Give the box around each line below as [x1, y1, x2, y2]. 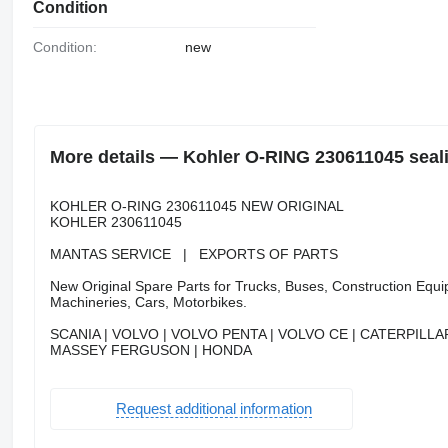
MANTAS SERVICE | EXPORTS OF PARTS [49, 245, 338, 262]
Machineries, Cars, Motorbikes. [49, 293, 247, 310]
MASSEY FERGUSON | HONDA [49, 341, 252, 358]
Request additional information [115, 400, 312, 418]
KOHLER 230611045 [49, 213, 182, 230]
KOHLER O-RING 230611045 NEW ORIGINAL [49, 197, 344, 214]
